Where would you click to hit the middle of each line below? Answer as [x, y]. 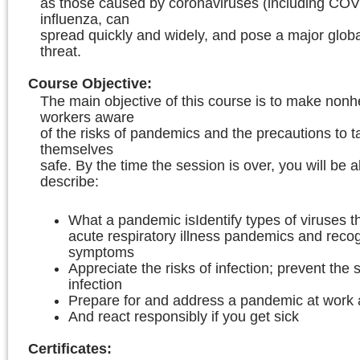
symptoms [101, 252]
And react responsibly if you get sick [184, 317]
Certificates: [70, 349]
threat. [61, 51]
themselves [77, 149]
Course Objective [88, 84]
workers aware [87, 117]
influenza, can [85, 19]
